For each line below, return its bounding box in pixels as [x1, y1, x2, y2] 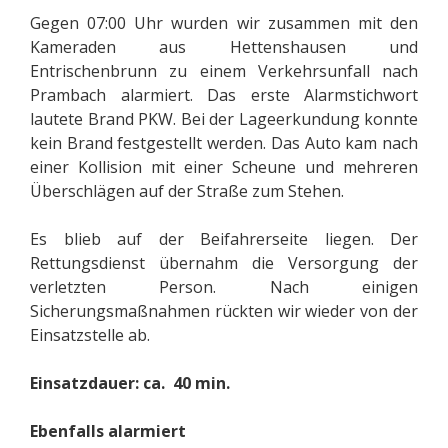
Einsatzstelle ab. [30, 324, 150, 347]
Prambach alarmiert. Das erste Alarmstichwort [30, 84, 418, 107]
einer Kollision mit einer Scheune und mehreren [30, 156, 418, 179]
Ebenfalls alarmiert [30, 420, 186, 443]
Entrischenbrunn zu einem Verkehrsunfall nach [30, 60, 418, 83]
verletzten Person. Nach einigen [30, 276, 418, 299]
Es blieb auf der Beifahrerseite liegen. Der [30, 228, 418, 251]
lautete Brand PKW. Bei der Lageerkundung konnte [30, 108, 418, 131]
